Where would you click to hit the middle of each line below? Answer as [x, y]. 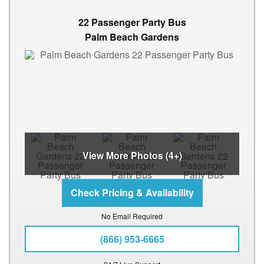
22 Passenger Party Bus [132, 22]
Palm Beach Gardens [132, 37]
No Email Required [132, 216]
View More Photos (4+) [132, 156]
